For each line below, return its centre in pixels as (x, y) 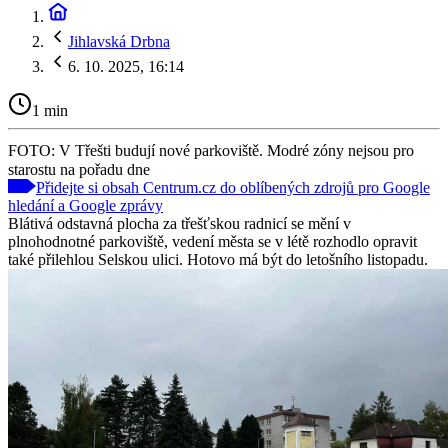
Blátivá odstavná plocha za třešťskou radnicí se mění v (179, 223)
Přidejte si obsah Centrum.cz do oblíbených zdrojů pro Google (233, 187)
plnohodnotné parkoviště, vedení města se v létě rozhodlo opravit (212, 241)
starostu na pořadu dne (79, 169)
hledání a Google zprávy (85, 205)
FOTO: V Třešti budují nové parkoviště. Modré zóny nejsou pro (211, 150)
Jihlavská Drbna (119, 41)
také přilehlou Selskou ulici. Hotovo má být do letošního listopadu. (218, 259)
